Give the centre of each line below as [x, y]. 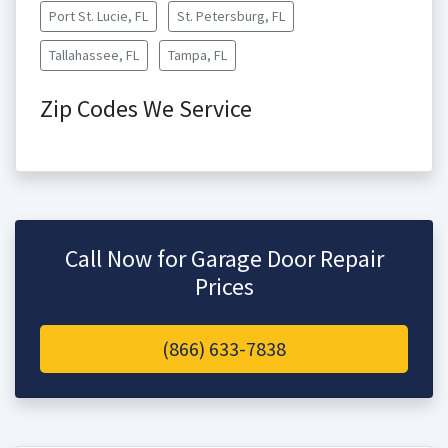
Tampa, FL [197, 55]
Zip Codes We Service [146, 108]
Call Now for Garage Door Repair [224, 258]
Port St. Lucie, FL [98, 16]
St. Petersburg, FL [231, 16]
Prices [224, 286]
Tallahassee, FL [94, 55]
